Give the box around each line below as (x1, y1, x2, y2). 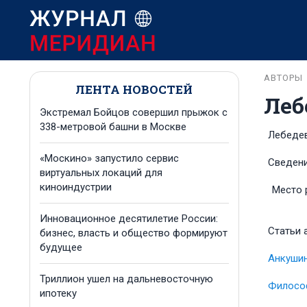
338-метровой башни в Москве (40, 121, 186, 133)
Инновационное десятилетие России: (40, 212, 218, 225)
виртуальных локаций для (40, 167, 162, 179)
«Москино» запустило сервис (40, 152, 179, 164)
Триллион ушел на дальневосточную (40, 273, 213, 285)
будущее (40, 241, 82, 254)
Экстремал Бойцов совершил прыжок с (40, 106, 228, 119)
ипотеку (40, 287, 77, 299)
